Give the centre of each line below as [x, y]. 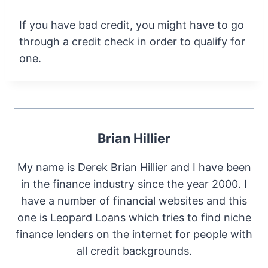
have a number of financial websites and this [134, 200]
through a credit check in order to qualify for [132, 41]
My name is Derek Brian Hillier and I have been [134, 167]
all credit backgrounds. [134, 251]
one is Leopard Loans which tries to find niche [134, 217]
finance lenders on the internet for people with [134, 234]
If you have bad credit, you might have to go [132, 25]
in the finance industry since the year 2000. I [134, 184]
